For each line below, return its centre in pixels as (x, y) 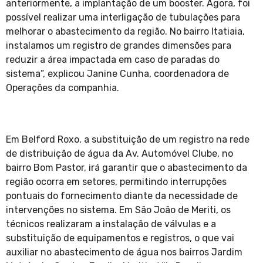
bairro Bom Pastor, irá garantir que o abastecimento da (127, 168)
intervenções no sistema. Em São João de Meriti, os (118, 210)
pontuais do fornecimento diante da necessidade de (122, 196)
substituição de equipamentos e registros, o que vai (120, 238)
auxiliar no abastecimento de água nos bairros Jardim (124, 252)
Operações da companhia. (64, 88)
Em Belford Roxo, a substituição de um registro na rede (128, 140)
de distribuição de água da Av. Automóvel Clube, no (119, 154)
